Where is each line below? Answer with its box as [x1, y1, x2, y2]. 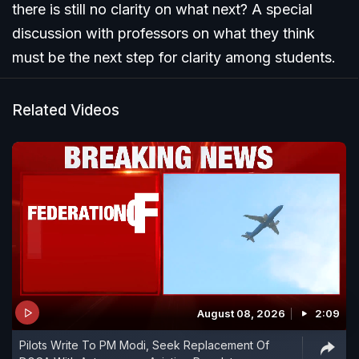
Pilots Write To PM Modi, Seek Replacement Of [19, 338, 269, 352]
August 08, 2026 [197, 307, 285, 320]
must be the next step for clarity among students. [12, 49, 336, 67]
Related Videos [12, 101, 119, 120]
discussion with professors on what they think [12, 25, 315, 42]
